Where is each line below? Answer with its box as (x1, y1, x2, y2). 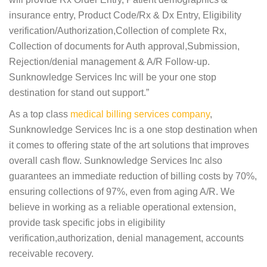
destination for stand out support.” (9, 87, 149, 98)
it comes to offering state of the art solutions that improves (9, 139, 249, 150)
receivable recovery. (9, 248, 94, 259)
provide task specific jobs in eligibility (9, 217, 165, 228)
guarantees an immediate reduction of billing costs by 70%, (9, 170, 257, 181)
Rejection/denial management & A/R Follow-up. (9, 56, 210, 67)
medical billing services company (70, 108, 210, 119)
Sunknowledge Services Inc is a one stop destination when (9, 124, 257, 135)
